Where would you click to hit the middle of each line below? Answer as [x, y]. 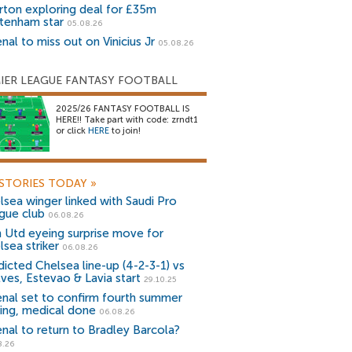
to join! [125, 131]
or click [72, 131]
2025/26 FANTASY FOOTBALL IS [123, 109]
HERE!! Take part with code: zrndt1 [127, 120]
